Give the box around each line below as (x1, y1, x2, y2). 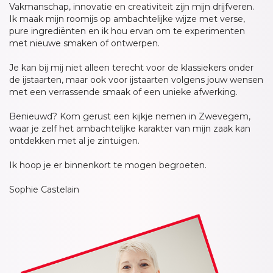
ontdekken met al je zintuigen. (9, 135, 140, 147)
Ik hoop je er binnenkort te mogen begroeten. (9, 160, 207, 171)
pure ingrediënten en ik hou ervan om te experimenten (9, 26, 245, 37)
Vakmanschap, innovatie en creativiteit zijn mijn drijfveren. (9, 1, 254, 13)
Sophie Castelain (9, 184, 79, 196)
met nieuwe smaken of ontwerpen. (9, 38, 160, 49)
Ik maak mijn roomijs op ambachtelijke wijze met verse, (9, 13, 245, 25)
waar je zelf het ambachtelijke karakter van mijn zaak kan (9, 123, 250, 135)
